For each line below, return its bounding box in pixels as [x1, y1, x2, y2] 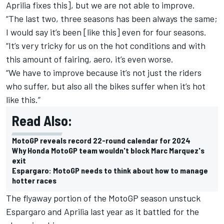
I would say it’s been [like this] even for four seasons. [6, 26, 206, 38]
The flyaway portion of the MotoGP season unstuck [6, 192, 200, 204]
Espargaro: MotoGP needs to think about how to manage [12, 165, 208, 175]
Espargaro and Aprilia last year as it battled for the [6, 206, 199, 217]
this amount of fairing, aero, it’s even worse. [6, 53, 173, 65]
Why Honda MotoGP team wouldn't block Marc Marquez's [12, 145, 204, 155]
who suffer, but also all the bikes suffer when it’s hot [6, 80, 205, 92]
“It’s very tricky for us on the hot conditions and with [6, 40, 205, 51]
